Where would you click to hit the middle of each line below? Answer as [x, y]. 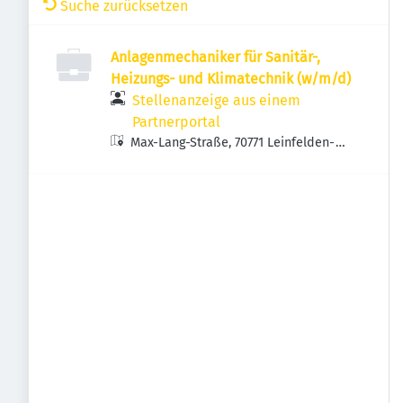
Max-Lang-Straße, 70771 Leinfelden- [233, 143]
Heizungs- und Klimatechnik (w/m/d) [231, 79]
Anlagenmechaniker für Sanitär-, [215, 57]
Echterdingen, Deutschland [209, 161]
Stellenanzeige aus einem [216, 100]
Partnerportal [176, 122]
